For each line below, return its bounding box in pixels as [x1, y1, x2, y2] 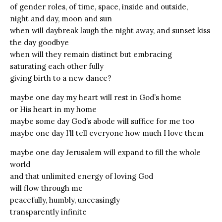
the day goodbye [10, 37, 69, 47]
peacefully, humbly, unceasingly [10, 195, 120, 205]
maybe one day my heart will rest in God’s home [10, 92, 181, 102]
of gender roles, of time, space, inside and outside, [10, 1, 188, 11]
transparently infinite [10, 207, 87, 217]
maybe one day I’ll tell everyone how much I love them [10, 128, 204, 138]
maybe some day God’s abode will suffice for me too [10, 116, 194, 126]
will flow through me [10, 183, 83, 193]
